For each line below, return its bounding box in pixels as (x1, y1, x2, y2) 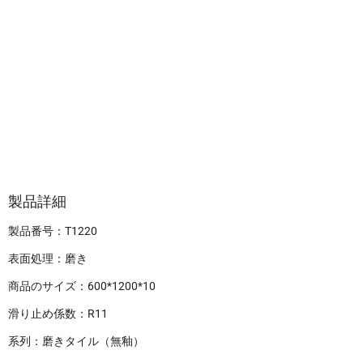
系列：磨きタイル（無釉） (8, 335, 144, 348)
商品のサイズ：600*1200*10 (8, 280, 156, 293)
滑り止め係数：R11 (8, 307, 108, 321)
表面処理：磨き (8, 252, 88, 266)
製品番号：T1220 (8, 224, 97, 238)
